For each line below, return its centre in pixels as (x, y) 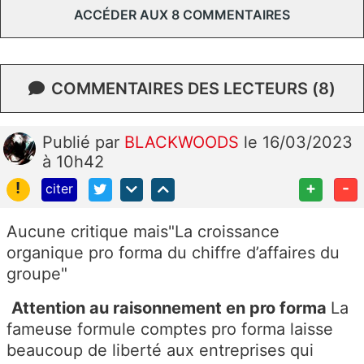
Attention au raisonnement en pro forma (171, 308)
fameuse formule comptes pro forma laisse (170, 329)
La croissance (227, 231)
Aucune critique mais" (91, 231)
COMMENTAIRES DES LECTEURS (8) (193, 88)
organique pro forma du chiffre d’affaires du (173, 252)
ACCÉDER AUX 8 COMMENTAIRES (182, 14)
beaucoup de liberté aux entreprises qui (160, 350)
